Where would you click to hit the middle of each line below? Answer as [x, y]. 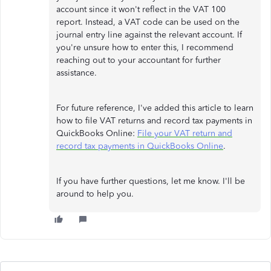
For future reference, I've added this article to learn [155, 108]
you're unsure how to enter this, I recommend [145, 47]
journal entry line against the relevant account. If [149, 35]
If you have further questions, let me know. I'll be [151, 181]
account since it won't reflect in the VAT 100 [141, 9]
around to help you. [95, 194]
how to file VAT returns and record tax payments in [154, 121]
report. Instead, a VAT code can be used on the [148, 22]
